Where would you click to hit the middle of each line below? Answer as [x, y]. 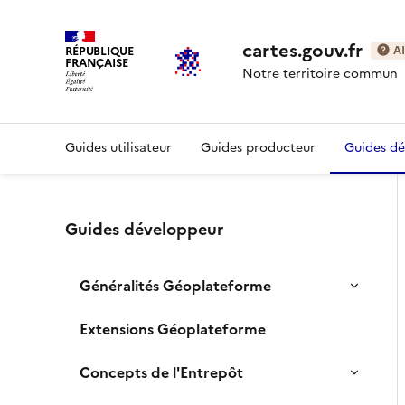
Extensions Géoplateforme [173, 329]
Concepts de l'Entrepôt [161, 372]
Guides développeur [144, 229]
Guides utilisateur [118, 148]
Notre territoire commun [320, 74]
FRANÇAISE [97, 62]
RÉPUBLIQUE [99, 51]
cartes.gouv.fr [304, 51]
